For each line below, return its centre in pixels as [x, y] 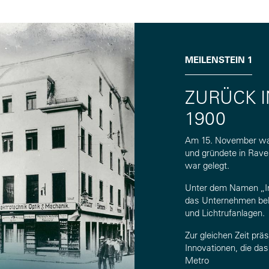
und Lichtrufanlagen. [225, 213]
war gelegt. [207, 165]
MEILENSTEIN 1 [219, 59]
